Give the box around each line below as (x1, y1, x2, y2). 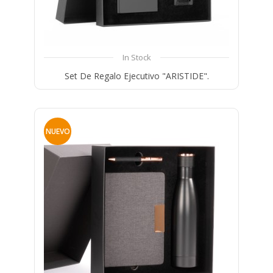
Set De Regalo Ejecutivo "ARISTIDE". (64, 70, 209, 82)
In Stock (122, 52, 151, 63)
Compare (107, 100, 138, 110)
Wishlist (158, 100, 183, 110)
